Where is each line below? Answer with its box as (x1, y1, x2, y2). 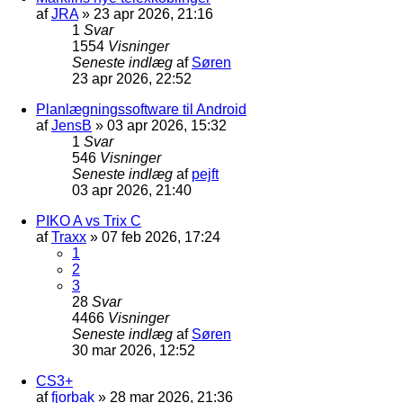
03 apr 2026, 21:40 (72, 182, 192, 198)
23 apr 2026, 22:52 (72, 70, 192, 86)
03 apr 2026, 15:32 (107, 117, 227, 133)
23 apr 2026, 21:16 (94, 5, 213, 22)
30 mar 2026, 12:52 (72, 342, 195, 358)
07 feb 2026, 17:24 (102, 228, 220, 245)
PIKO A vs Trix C (36, 212, 141, 228)
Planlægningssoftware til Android (36, 101, 246, 117)
